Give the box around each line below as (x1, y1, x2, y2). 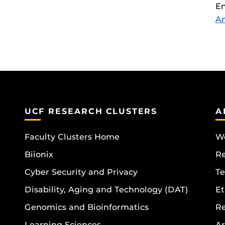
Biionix (25, 150, 53, 160)
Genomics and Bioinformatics (25, 202, 149, 212)
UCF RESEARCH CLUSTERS (25, 106, 158, 116)
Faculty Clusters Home (25, 132, 120, 142)
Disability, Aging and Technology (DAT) (25, 185, 188, 195)
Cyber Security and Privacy (25, 167, 138, 177)
